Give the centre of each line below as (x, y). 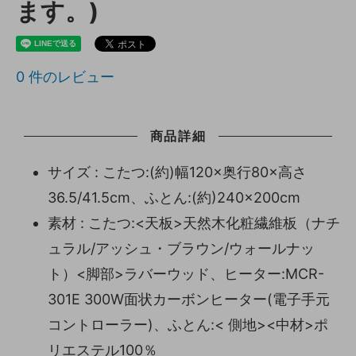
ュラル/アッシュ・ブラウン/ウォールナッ (181, 248)
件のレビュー (70, 76)
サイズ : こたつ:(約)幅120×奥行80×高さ (177, 172)
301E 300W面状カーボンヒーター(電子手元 (189, 299)
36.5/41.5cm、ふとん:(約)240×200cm (174, 197)
